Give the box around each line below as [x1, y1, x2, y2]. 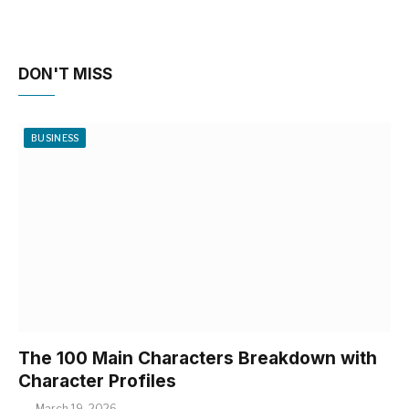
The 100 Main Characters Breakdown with [18, 347, 377, 369]
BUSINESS [31, 132, 79, 144]
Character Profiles [18, 370, 176, 392]
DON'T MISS [18, 65, 112, 84]
